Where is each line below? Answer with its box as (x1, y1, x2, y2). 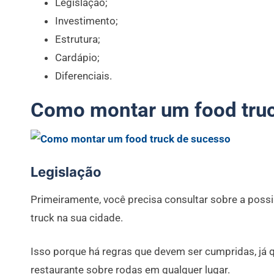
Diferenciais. (55, 69, 112, 82)
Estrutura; (55, 32, 100, 45)
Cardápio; (55, 51, 100, 64)
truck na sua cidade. (31, 211, 123, 224)
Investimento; (55, 14, 118, 27)
